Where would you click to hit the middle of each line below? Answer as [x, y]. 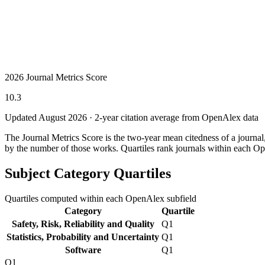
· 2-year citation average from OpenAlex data [173, 117]
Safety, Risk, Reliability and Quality [83, 224]
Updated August [36, 117]
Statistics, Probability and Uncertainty [83, 237]
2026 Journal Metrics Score [56, 77]
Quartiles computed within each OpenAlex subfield [101, 198]
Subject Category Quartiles [88, 173]
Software [83, 250]
